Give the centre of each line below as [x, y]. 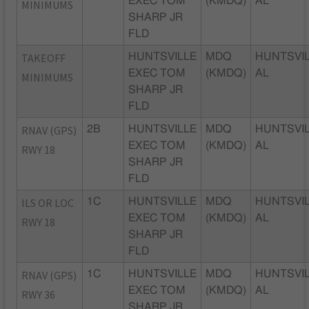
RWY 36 [39, 294]
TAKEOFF [44, 58]
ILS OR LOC [48, 202]
